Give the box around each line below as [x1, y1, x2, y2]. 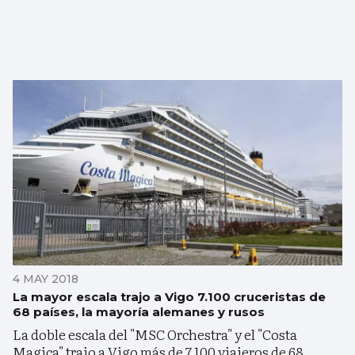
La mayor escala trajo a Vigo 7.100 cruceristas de [13, 289, 326, 305]
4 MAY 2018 [13, 272, 78, 287]
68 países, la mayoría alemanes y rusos [13, 304, 265, 320]
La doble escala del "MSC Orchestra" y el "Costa [13, 324, 297, 345]
